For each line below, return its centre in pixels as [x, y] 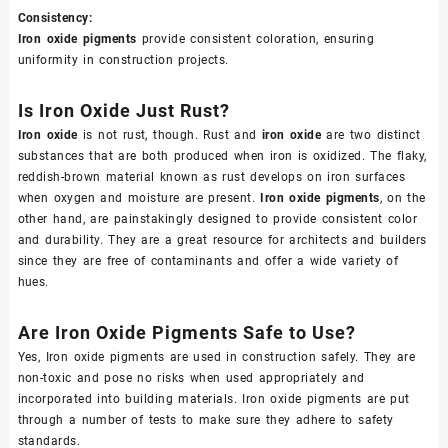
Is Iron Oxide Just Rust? [123, 111]
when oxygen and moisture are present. [139, 198]
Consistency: [55, 18]
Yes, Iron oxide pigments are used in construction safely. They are [216, 357]
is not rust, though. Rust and [169, 135]
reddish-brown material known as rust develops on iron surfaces [211, 177]
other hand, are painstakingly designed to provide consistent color [217, 219]
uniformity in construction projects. [123, 60]
